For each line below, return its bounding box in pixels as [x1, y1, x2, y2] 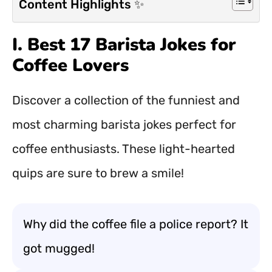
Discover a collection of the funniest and [12, 93, 240, 107]
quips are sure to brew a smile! [12, 166, 184, 180]
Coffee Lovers [12, 53, 129, 77]
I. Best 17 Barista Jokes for [12, 33, 236, 56]
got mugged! [23, 241, 95, 256]
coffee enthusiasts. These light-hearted [12, 141, 235, 156]
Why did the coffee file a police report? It [23, 217, 248, 231]
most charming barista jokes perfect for [12, 117, 236, 132]
